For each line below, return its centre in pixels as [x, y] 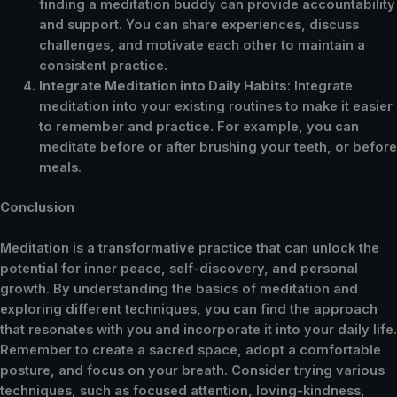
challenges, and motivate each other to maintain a [202, 45]
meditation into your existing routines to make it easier [215, 106]
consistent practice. [103, 65]
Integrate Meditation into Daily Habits [163, 86]
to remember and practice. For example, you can [198, 126]
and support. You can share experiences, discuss [198, 24]
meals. [60, 167]
